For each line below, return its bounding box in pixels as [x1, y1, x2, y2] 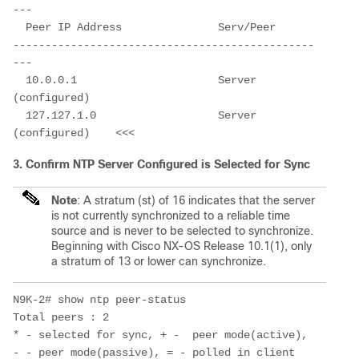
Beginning [51, 239, 107, 252]
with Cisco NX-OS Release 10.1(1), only [107, 239, 312, 252]
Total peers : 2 [13, 310, 109, 324]
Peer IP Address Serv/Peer [13, 20, 26, 34]
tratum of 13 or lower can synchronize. [67, 254, 266, 268]
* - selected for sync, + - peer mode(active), [13, 328, 314, 341]
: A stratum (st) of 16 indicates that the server [77, 193, 315, 207]
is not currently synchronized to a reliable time [51, 208, 290, 222]
